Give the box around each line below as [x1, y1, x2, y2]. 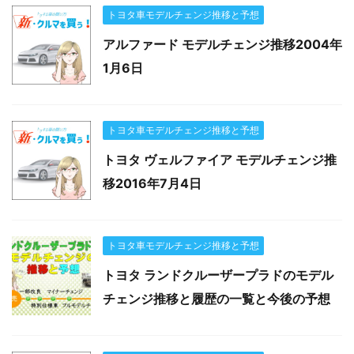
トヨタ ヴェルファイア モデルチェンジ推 [103, 151, 337, 168]
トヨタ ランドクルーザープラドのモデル [103, 266, 333, 283]
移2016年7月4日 [103, 175, 201, 191]
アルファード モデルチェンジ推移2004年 [103, 36, 342, 52]
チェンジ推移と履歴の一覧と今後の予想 [103, 290, 330, 307]
